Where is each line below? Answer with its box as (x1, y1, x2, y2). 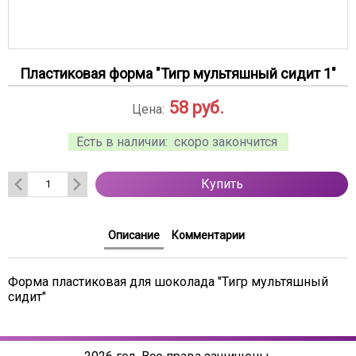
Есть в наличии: (75, 133, 171, 149)
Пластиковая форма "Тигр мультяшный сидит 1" (20, 64, 336, 82)
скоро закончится (173, 133, 277, 149)
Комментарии (171, 228, 245, 242)
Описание (107, 228, 160, 242)
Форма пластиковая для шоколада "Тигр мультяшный (8, 273, 328, 289)
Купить (200, 176, 243, 192)
